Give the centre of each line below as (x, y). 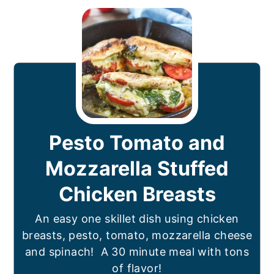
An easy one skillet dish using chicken (137, 219)
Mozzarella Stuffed (137, 169)
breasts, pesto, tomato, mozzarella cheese (137, 235)
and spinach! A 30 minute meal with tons (137, 252)
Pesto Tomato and (137, 143)
